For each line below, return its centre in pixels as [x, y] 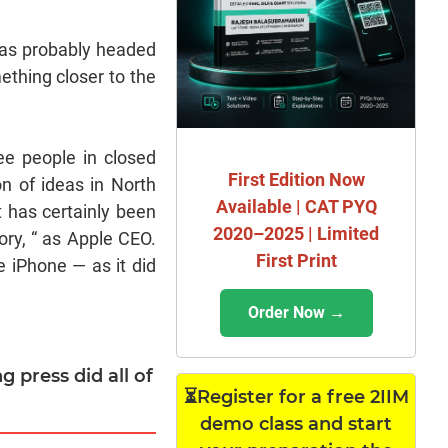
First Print [296, 260]
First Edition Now [296, 179]
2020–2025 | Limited [296, 233]
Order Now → [296, 312]
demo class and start [296, 423]
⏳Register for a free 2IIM [296, 396]
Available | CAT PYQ [296, 206]
